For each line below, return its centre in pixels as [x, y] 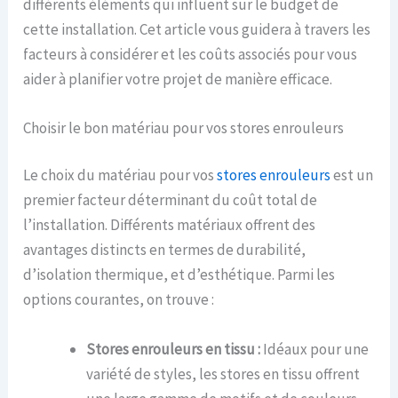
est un [352, 175]
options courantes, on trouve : [119, 300]
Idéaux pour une [315, 349]
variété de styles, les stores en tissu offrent [223, 374]
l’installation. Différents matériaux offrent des [170, 225]
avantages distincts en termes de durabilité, [165, 250]
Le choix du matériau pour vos [120, 175]
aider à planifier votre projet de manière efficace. [178, 79]
